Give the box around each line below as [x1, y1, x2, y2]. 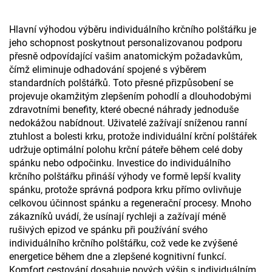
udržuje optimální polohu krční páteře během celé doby [9, 144, 243, 155]
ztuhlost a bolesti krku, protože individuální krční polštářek [9, 131, 257, 142]
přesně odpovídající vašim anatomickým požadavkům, [9, 50, 242, 62]
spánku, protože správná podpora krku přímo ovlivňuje [9, 184, 241, 195]
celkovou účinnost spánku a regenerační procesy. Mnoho [9, 197, 251, 209]
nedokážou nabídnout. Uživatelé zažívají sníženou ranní [9, 117, 247, 129]
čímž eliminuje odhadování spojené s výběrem [9, 64, 206, 75]
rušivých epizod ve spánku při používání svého [9, 224, 208, 236]
